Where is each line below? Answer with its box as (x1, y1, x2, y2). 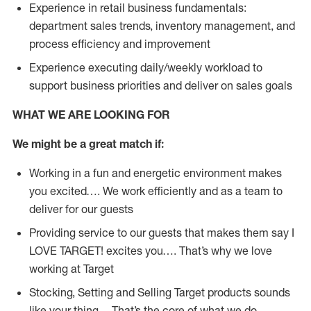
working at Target (29, 262, 114, 276)
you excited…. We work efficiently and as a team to (29, 184, 283, 198)
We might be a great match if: (12, 137, 164, 151)
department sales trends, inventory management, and (29, 19, 295, 33)
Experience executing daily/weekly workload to (29, 60, 262, 74)
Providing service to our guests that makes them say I (29, 226, 294, 239)
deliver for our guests (29, 202, 133, 216)
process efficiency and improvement (29, 37, 210, 51)
